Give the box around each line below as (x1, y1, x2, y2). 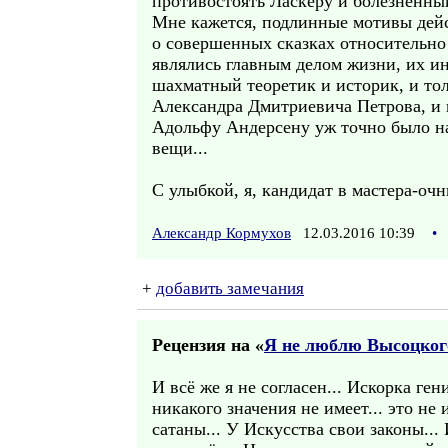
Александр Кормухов (152, 225, 291, 241)
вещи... (152, 138, 208, 158)
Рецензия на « (152, 335, 264, 355)
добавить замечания (156, 279, 304, 298)
